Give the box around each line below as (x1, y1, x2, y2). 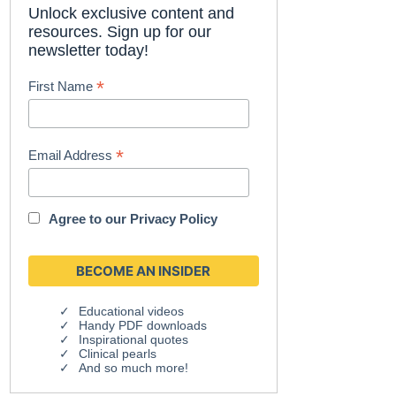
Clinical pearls (79, 346, 157, 361)
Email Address (28, 148, 117, 164)
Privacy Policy (130, 210, 218, 226)
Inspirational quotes (79, 331, 189, 346)
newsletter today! (28, 41, 149, 59)
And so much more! (79, 360, 189, 375)
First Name (28, 79, 97, 95)
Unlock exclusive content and (28, 4, 235, 22)
